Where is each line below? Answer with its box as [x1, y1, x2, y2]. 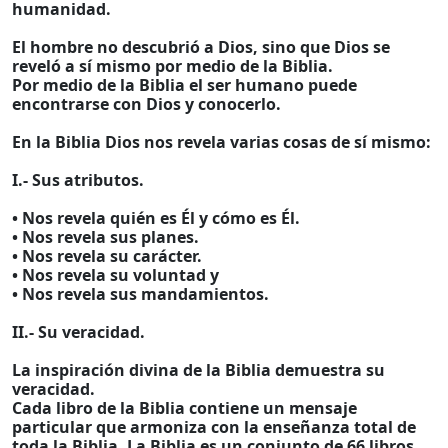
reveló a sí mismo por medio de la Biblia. [12, 55, 333, 77]
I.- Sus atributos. [12, 169, 144, 191]
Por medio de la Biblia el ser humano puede [12, 74, 357, 96]
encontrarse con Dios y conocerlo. [12, 93, 281, 115]
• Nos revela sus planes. [12, 226, 199, 248]
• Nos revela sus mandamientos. [12, 283, 269, 305]
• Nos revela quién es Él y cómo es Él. [12, 207, 300, 229]
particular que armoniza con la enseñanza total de [12, 416, 416, 438]
